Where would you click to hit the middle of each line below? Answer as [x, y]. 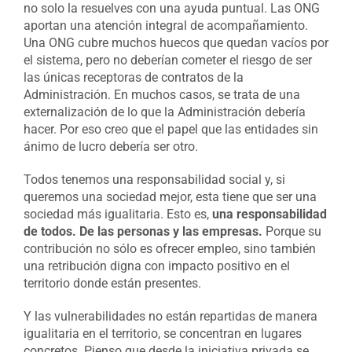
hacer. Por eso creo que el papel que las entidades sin [170, 130]
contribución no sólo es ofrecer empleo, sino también [169, 249]
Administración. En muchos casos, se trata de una [161, 95]
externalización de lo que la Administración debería [164, 112]
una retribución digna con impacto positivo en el [156, 266]
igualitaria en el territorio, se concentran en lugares [162, 334]
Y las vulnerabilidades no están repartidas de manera [170, 317]
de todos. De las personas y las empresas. [143, 232]
